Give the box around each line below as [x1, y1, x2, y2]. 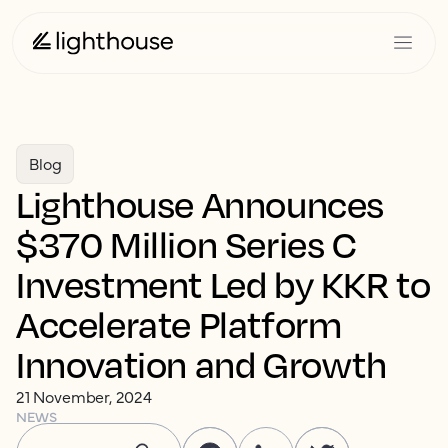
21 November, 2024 [16, 385, 152, 407]
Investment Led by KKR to [16, 261, 431, 306]
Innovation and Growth [16, 341, 387, 386]
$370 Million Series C [16, 221, 357, 266]
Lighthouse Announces [16, 181, 385, 226]
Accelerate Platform [16, 301, 342, 346]
